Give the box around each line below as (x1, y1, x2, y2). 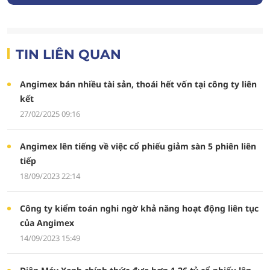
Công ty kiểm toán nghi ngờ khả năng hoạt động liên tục (19, 202, 259, 214)
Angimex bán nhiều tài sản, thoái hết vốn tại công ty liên (19, 78, 257, 90)
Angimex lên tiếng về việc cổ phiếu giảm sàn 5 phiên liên (19, 140, 256, 152)
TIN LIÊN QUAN (16, 46, 121, 63)
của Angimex (19, 217, 74, 228)
